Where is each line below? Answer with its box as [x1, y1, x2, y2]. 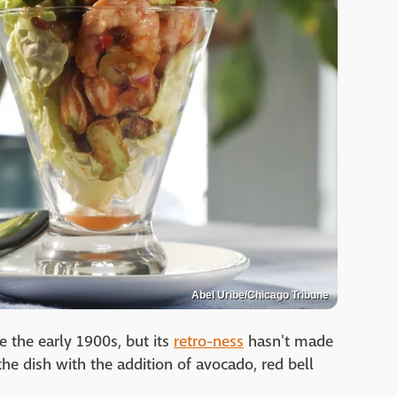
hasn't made [244, 331, 333, 352]
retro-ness [174, 331, 244, 352]
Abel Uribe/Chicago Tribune [191, 288, 329, 301]
